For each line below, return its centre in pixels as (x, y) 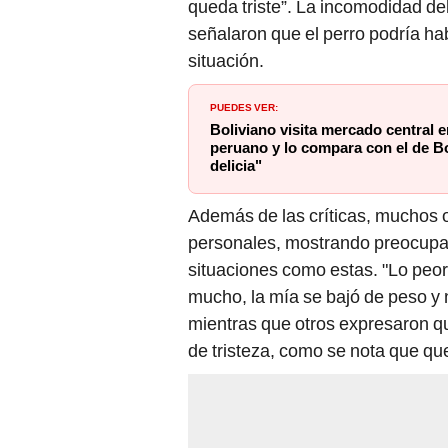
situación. (226, 61)
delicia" (236, 166)
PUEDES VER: (244, 106)
